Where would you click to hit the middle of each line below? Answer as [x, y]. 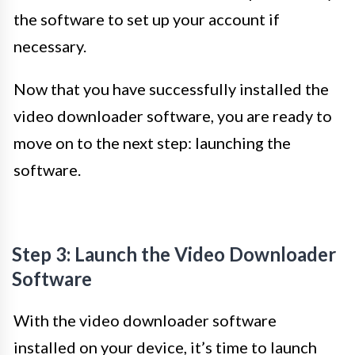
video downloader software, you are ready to [173, 116]
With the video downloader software [145, 321]
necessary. [50, 46]
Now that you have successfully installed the [171, 89]
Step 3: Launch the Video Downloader [174, 254]
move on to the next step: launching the [152, 143]
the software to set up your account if [147, 19]
